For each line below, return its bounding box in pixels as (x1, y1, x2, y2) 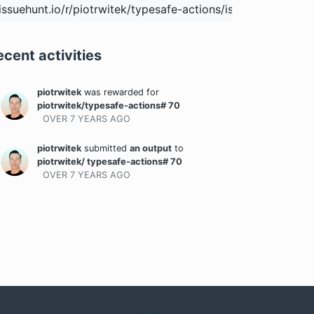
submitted (81, 143, 130, 154)
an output (130, 143, 172, 154)
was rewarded (81, 87, 146, 98)
